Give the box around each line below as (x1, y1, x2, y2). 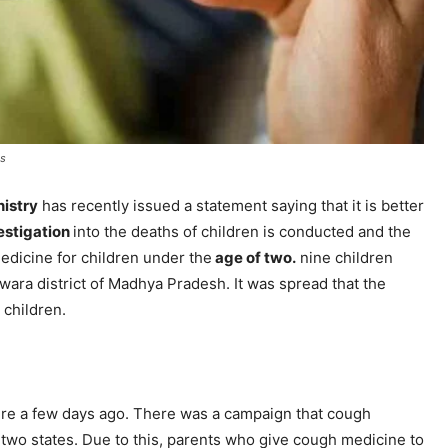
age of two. (212, 248, 296, 268)
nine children (296, 248, 393, 268)
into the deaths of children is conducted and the (73, 222, 411, 242)
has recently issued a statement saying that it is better (38, 196, 424, 216)
